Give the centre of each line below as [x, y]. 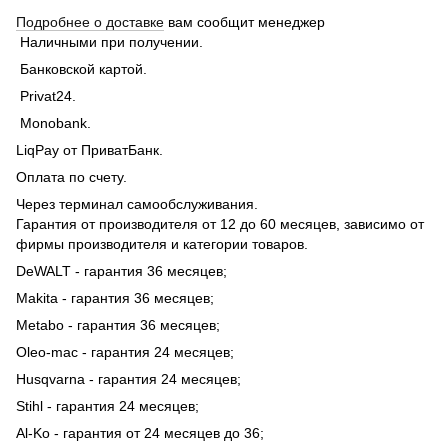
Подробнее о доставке [90, 22]
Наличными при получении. [109, 42]
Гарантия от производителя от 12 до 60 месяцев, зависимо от [220, 224]
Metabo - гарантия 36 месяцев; [118, 325]
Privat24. [46, 96]
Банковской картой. [81, 69]
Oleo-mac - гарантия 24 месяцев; [127, 352]
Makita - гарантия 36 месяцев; [115, 298]
